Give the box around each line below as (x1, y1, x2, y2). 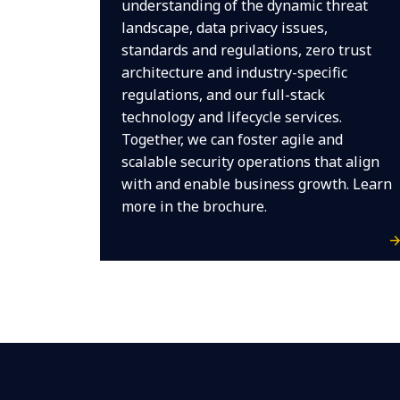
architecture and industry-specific (121, 62, 347, 82)
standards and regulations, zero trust (121, 40, 371, 60)
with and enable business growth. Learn (121, 174, 392, 194)
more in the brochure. (121, 196, 267, 216)
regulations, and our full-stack (121, 85, 325, 104)
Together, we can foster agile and (121, 129, 343, 149)
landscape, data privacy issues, (121, 18, 328, 37)
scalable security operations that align (121, 152, 379, 171)
